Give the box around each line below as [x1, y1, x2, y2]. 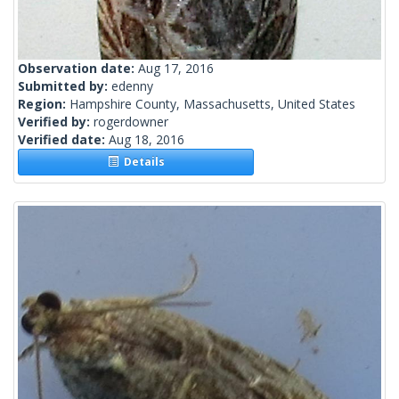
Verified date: [18, 131, 109, 149]
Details [118, 154, 165, 170]
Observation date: [18, 60, 138, 77]
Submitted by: [18, 77, 111, 95]
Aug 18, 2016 [109, 131, 184, 149]
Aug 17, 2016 [138, 60, 214, 77]
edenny [111, 77, 153, 95]
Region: [18, 95, 69, 113]
